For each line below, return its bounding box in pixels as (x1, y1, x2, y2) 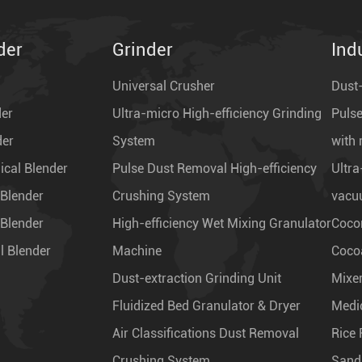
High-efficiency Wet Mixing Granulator (112, 215, 332, 231)
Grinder (112, 39, 174, 60)
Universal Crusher (112, 78, 216, 94)
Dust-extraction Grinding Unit (112, 270, 282, 286)
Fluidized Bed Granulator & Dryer (112, 297, 301, 314)
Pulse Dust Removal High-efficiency (112, 160, 318, 176)
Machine (112, 242, 162, 259)
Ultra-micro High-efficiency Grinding (112, 105, 322, 121)
